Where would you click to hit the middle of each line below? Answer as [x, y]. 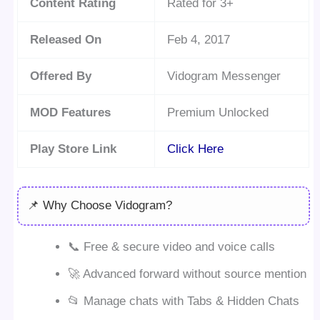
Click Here [196, 149]
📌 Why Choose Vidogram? [99, 205]
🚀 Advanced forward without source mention [187, 274]
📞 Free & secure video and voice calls [172, 246]
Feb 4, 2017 [199, 40]
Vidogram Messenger [224, 76]
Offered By [61, 76]
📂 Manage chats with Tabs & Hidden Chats [184, 301]
